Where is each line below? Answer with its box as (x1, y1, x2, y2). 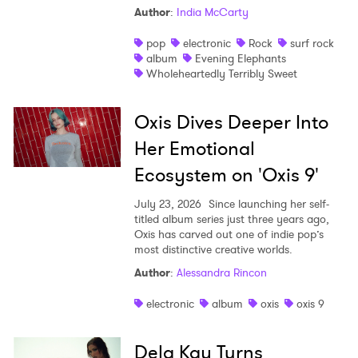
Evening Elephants (194, 50, 286, 67)
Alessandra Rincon (176, 265, 267, 281)
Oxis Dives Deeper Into (133, 109, 328, 137)
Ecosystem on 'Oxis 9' (133, 161, 319, 189)
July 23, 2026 (133, 196, 201, 213)
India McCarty (176, 4, 249, 21)
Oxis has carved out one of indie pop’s (133, 226, 324, 243)
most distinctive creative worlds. (133, 241, 292, 258)
